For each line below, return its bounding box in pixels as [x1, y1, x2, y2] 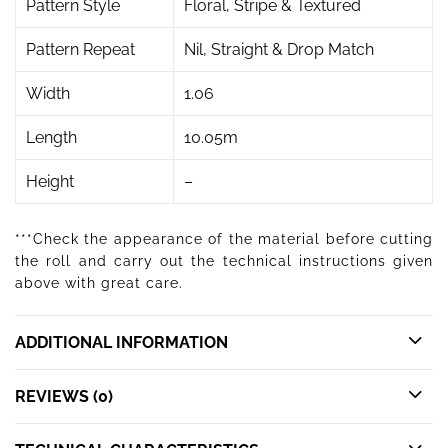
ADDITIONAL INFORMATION [15, 332, 228, 352]
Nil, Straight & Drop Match [183, 39, 374, 59]
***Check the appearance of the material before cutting [15, 230, 433, 247]
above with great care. [15, 274, 183, 291]
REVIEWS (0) [15, 386, 113, 406]
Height [25, 171, 74, 191]
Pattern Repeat [25, 39, 135, 59]
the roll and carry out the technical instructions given [15, 252, 433, 269]
